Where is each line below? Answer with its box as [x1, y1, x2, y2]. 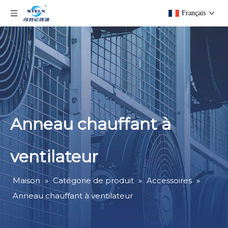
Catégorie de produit [53, 176, 134, 185]
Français [182, 9, 206, 17]
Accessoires [147, 176, 192, 185]
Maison [13, 176, 40, 185]
